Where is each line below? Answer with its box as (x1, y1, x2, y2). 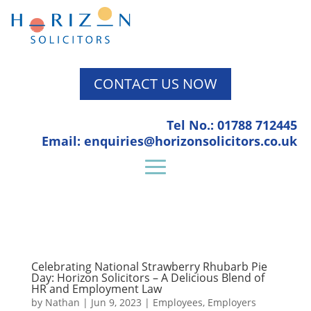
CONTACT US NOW (94, 74, 217, 93)
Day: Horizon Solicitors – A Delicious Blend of (31, 269, 264, 285)
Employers (207, 295, 256, 309)
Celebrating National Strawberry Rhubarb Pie (31, 258, 267, 274)
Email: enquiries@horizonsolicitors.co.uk (42, 132, 297, 149)
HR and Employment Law (31, 280, 162, 296)
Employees (152, 295, 203, 309)
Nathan (44, 295, 80, 309)
